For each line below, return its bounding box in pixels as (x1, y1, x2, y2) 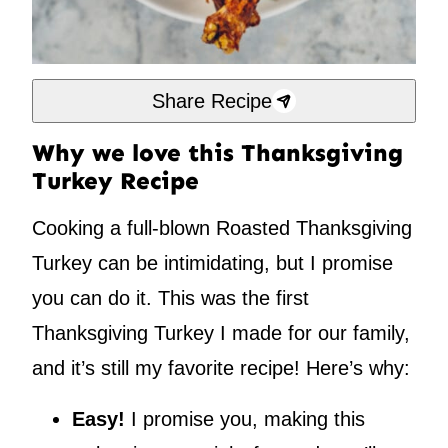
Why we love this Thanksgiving (32, 138, 403, 168)
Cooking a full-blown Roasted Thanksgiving (32, 217, 412, 240)
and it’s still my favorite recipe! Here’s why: (32, 357, 410, 380)
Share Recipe (152, 89, 272, 112)
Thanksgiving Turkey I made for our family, (32, 322, 410, 345)
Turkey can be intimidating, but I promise (32, 252, 393, 275)
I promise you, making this (125, 408, 365, 431)
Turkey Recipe (32, 166, 199, 196)
